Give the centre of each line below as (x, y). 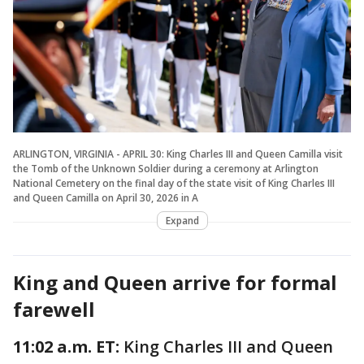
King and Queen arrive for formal (175, 282)
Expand (182, 220)
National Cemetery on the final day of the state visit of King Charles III (174, 183)
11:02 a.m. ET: (68, 346)
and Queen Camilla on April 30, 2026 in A (106, 197)
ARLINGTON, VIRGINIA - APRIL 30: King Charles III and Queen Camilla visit (178, 154)
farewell (54, 309)
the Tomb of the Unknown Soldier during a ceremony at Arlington (166, 168)
